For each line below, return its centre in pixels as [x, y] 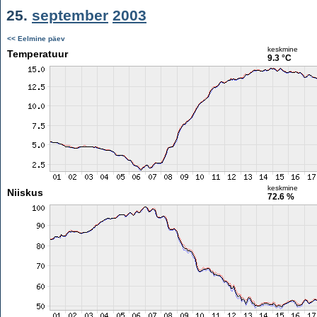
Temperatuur [37, 54]
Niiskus [25, 192]
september [70, 15]
